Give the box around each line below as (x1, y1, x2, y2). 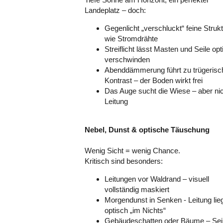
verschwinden (105, 55, 150, 64)
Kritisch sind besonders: (85, 157, 163, 165)
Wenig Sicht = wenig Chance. (85, 146, 180, 155)
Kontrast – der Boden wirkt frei (105, 76, 203, 85)
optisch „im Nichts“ (105, 206, 166, 215)
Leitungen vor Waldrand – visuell (105, 175, 209, 183)
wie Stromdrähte (105, 34, 158, 43)
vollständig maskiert (105, 185, 169, 194)
